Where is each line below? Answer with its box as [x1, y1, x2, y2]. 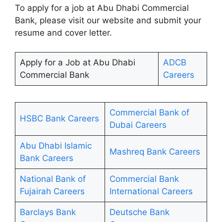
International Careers [109, 186, 193, 197]
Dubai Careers [109, 120, 166, 130]
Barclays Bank [19, 207, 76, 218]
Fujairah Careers [19, 186, 85, 197]
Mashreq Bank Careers [109, 147, 200, 157]
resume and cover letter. [15, 28, 112, 38]
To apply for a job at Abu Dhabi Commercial [15, 3, 189, 13]
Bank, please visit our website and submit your [15, 15, 201, 26]
